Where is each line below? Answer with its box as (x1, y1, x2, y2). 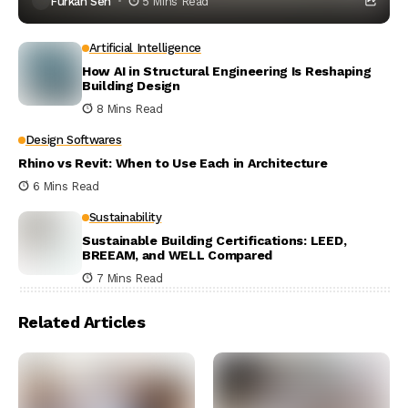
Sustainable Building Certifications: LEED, (82, 233, 347, 248)
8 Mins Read (96, 102, 163, 116)
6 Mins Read (32, 179, 99, 193)
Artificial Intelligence (88, 41, 201, 55)
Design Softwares (25, 133, 122, 147)
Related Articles (18, 312, 146, 331)
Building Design (82, 78, 180, 93)
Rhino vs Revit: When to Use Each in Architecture (18, 156, 328, 170)
